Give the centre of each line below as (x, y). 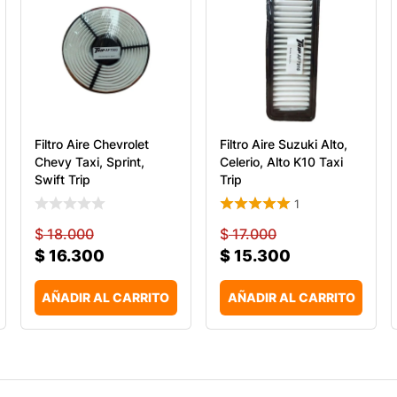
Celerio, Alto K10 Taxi (281, 161)
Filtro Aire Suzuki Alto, (283, 144)
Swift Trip (62, 179)
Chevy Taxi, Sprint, (89, 161)
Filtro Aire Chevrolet (91, 144)
